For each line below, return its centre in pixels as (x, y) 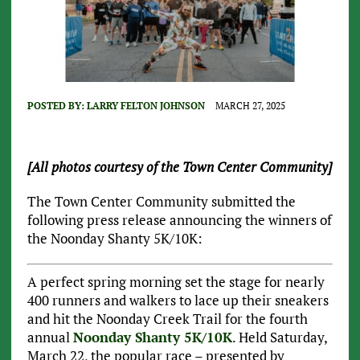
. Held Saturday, (279, 337)
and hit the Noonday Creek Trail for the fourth (167, 318)
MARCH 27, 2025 (250, 106)
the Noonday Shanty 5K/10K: (115, 239)
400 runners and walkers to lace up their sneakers (178, 300)
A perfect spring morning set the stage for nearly (176, 281)
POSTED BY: (57, 106)
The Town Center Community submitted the (161, 202)
